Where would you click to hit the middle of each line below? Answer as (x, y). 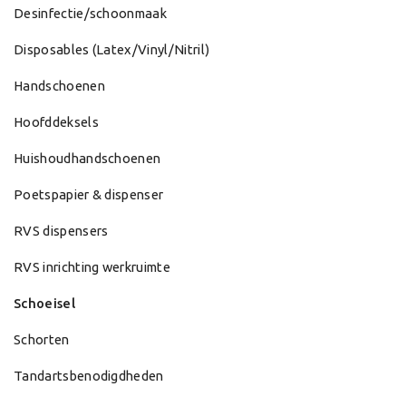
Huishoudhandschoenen (87, 159)
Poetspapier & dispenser (89, 195)
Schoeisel (44, 304)
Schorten (42, 340)
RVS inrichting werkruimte (92, 267)
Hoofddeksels (56, 122)
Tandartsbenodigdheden (89, 376)
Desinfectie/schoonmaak (91, 14)
